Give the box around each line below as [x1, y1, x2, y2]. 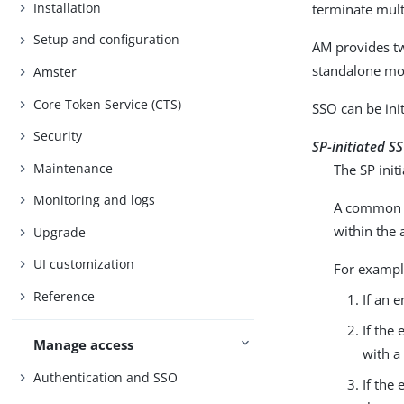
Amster [33, 62, 78, 80]
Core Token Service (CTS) [33, 95, 182, 113]
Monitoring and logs [33, 191, 156, 209]
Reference [33, 287, 96, 305]
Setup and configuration [33, 31, 180, 49]
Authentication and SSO [33, 368, 179, 386]
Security [33, 127, 83, 145]
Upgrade [33, 223, 87, 241]
